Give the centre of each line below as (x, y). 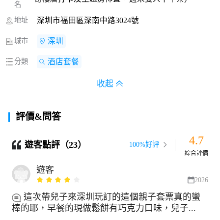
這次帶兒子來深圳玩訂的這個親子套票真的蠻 (112, 197)
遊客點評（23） (56, 145)
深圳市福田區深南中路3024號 (88, 21)
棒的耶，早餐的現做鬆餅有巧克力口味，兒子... (104, 208)
